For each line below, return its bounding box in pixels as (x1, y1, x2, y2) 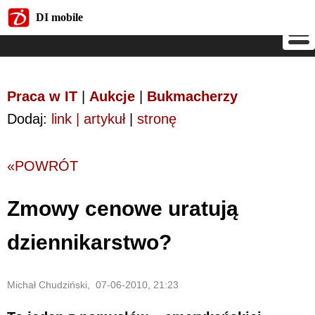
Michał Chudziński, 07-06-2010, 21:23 (7, 278, 179, 290)
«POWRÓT (7, 158, 78, 174)
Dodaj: (7, 111, 51, 127)
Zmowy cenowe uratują (7, 196, 238, 220)
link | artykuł (51, 111, 125, 127)
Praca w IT (7, 89, 77, 104)
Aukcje (89, 89, 135, 104)
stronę (137, 111, 176, 127)
